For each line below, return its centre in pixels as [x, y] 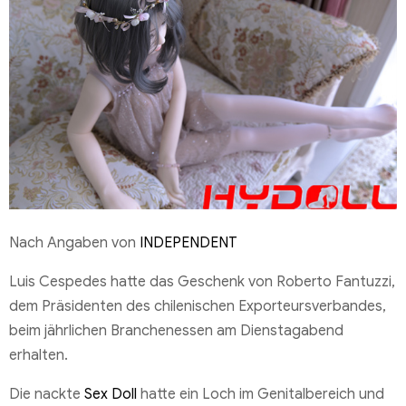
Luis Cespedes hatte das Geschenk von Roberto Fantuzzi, [202, 281]
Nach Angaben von [74, 242]
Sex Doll [111, 394]
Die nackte [47, 394]
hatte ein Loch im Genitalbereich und [261, 394]
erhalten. [39, 355]
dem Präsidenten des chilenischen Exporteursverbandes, [198, 306]
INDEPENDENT [188, 242]
